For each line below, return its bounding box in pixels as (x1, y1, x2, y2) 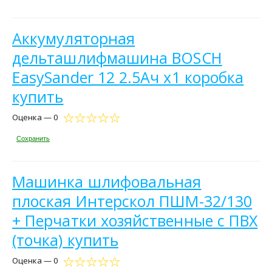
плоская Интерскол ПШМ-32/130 (12, 191, 253, 212)
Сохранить (16, 135, 50, 143)
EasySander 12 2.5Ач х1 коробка (12, 66, 244, 87)
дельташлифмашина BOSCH (12, 47, 222, 68)
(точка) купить (12, 229, 119, 251)
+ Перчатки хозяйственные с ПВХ (12, 210, 258, 231)
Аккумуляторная (12, 27, 135, 49)
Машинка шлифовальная (12, 171, 202, 192)
